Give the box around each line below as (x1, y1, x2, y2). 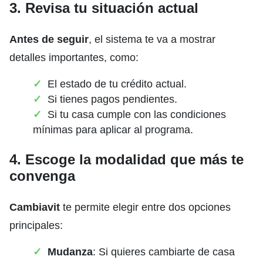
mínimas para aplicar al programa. (33, 123, 193, 136)
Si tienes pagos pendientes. (48, 93, 177, 105)
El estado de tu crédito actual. (48, 77, 187, 90)
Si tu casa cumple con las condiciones (48, 108, 226, 120)
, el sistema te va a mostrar (89, 33, 215, 45)
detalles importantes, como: (9, 51, 139, 63)
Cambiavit (9, 201, 60, 213)
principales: (9, 219, 63, 231)
